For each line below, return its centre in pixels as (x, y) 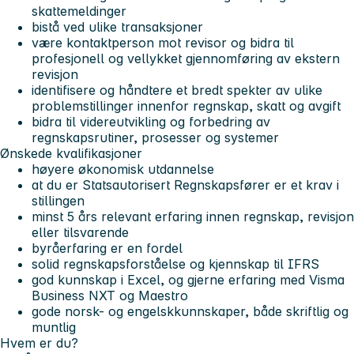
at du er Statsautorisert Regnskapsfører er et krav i (185, 185)
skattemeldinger (79, 11)
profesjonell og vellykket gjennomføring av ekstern (186, 58)
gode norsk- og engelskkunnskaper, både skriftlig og (190, 311)
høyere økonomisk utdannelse (123, 169)
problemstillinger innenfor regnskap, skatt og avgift (186, 105)
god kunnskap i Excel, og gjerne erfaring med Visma (188, 279)
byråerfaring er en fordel (107, 248)
